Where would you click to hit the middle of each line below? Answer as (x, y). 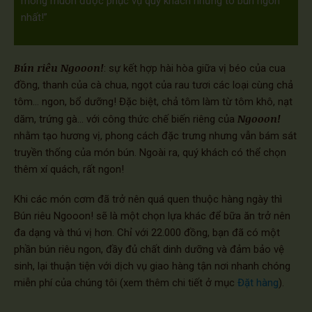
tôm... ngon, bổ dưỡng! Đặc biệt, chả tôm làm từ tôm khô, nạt (153, 102)
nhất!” (34, 17)
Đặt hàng (258, 283)
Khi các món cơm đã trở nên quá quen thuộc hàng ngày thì (148, 200)
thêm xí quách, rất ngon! (69, 170)
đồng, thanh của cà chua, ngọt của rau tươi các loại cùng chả (154, 85)
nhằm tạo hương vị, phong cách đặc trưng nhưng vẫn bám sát (155, 136)
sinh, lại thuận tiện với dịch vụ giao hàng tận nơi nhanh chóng (152, 266)
